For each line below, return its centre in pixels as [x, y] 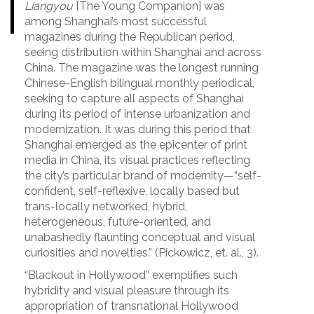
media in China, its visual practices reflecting [137, 161]
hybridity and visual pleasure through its [127, 291]
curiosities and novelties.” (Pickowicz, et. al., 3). [142, 253]
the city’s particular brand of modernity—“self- [143, 176]
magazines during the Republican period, [130, 37]
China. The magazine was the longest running [142, 68]
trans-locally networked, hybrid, [106, 207]
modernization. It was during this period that [138, 130]
